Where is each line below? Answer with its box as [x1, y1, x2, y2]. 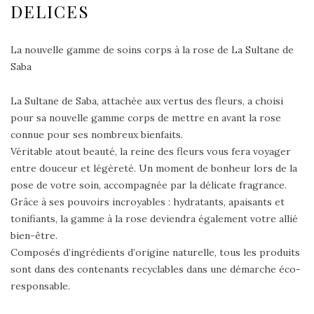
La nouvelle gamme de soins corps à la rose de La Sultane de [11, 43, 294, 57]
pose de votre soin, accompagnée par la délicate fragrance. [11, 179, 287, 192]
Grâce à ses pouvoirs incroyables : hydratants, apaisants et [11, 196, 285, 209]
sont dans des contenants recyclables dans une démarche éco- [11, 263, 301, 276]
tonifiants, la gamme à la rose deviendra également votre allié [11, 212, 298, 226]
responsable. [11, 280, 70, 293]
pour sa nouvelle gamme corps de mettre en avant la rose [11, 111, 281, 125]
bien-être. [11, 229, 57, 243]
